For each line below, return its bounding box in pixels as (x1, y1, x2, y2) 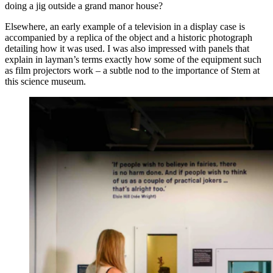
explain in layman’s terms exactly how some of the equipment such (5, 54, 261, 65)
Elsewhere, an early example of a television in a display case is (5, 21, 245, 32)
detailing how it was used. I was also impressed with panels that (5, 43, 249, 54)
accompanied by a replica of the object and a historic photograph (5, 32, 252, 43)
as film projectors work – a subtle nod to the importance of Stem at (5, 65, 260, 76)
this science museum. (5, 76, 86, 87)
